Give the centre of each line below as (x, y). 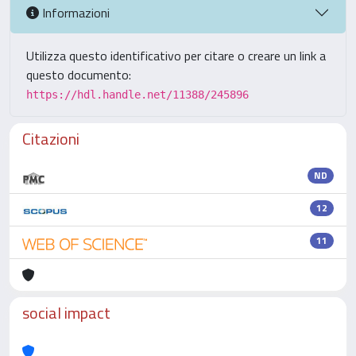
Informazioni (74, 12)
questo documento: (79, 75)
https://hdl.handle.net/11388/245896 (137, 95)
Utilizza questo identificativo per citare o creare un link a (176, 56)
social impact (66, 313)
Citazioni (51, 139)
